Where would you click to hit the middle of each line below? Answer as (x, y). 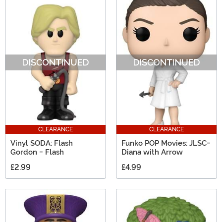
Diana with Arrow (152, 152)
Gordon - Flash (37, 152)
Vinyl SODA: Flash (42, 143)
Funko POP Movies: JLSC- (166, 143)
